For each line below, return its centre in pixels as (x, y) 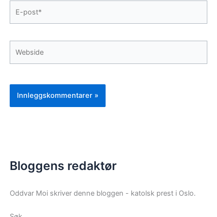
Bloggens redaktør (63, 165)
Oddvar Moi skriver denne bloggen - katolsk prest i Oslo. (103, 194)
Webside (23, 46)
